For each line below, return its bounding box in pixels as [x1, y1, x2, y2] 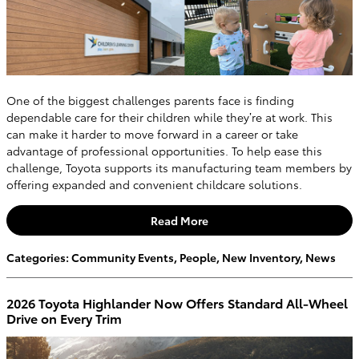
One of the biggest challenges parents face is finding [6, 92, 294, 109]
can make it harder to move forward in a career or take [6, 126, 298, 143]
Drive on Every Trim [6, 308, 122, 327]
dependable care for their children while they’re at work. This [6, 109, 333, 126]
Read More [151, 212, 208, 228]
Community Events [71, 248, 174, 265]
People [179, 248, 216, 265]
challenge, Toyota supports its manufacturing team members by [6, 159, 352, 176]
